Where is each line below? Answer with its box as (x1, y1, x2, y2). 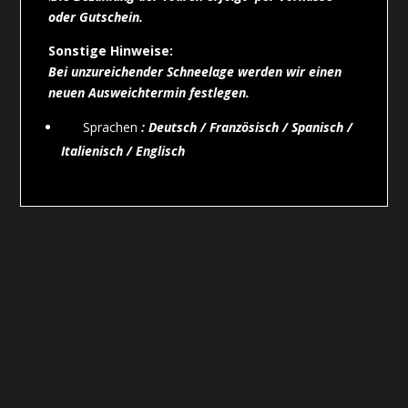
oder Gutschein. (48, 7, 144, 25)
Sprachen (83, 117, 142, 136)
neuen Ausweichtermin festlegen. (48, 83, 250, 101)
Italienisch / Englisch (61, 141, 186, 159)
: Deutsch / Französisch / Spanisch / (141, 117, 353, 136)
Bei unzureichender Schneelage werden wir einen (48, 62, 342, 80)
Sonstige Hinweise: (48, 41, 174, 59)
